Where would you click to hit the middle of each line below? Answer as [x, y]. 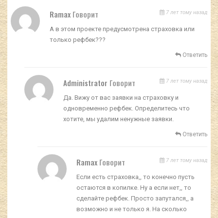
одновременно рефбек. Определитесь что [127, 108]
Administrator [87, 82]
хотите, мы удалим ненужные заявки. [119, 119]
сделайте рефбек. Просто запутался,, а [135, 198]
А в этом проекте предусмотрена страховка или [122, 29]
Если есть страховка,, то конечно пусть [135, 177]
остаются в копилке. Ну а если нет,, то [134, 187]
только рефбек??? [78, 39]
